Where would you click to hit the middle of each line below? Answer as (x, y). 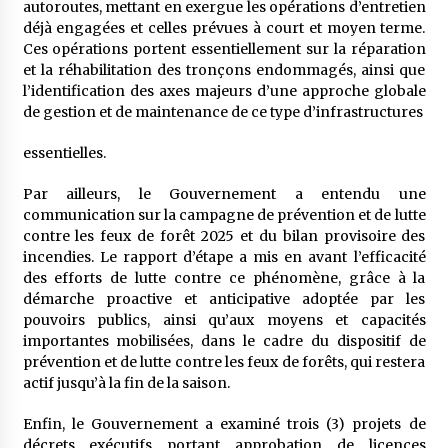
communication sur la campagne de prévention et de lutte (224, 215)
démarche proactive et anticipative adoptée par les (224, 299)
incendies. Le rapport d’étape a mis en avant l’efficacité (224, 257)
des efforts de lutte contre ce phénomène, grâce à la (224, 278)
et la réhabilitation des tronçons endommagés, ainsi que (224, 70)
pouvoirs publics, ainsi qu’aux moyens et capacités (224, 320)
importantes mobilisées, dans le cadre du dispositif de (224, 341)
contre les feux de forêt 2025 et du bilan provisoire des (224, 236)
